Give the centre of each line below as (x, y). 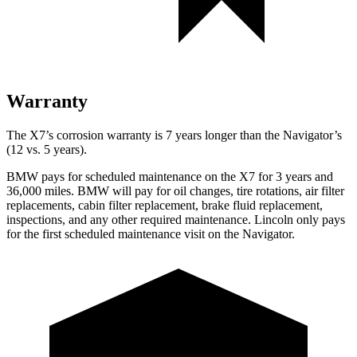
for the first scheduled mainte (79, 233)
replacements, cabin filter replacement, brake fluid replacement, (165, 205)
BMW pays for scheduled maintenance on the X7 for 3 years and (170, 176)
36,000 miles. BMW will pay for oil (98, 190)
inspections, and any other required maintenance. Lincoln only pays (176, 219)
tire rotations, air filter (289, 190)
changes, (212, 190)
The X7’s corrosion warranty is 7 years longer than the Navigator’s (174, 135)
